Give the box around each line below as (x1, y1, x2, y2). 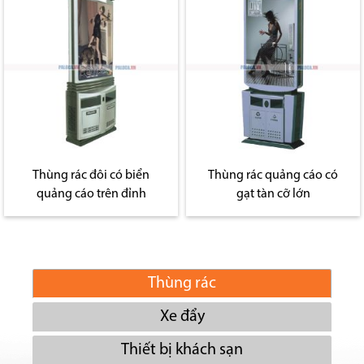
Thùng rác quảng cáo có (208, 169, 338, 183)
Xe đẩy (159, 309, 205, 326)
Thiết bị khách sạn (121, 342, 243, 359)
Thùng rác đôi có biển (32, 169, 149, 183)
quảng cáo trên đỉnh (36, 188, 146, 201)
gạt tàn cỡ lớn (236, 188, 310, 201)
